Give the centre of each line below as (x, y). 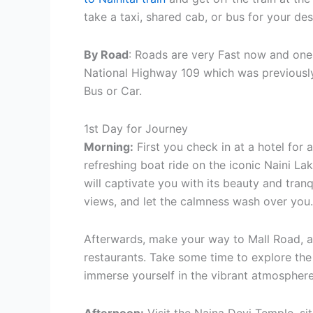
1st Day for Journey (136, 129)
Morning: (109, 147)
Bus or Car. (113, 91)
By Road (106, 55)
